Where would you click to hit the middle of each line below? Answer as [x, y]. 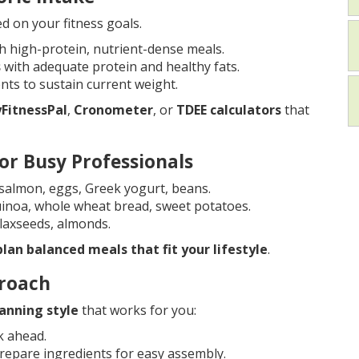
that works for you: [137, 311]
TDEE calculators [229, 110]
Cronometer [113, 110]
